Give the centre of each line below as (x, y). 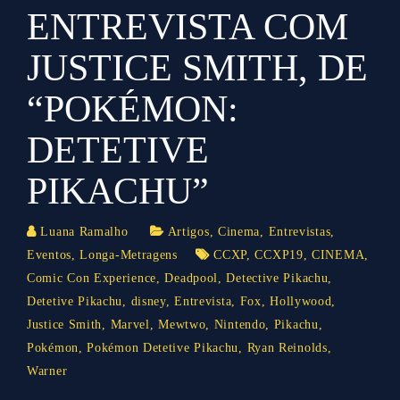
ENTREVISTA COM (187, 27)
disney (148, 301)
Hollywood (301, 301)
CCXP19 (279, 255)
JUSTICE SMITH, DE (197, 68)
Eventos (49, 255)
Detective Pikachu (277, 278)
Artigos (188, 232)
